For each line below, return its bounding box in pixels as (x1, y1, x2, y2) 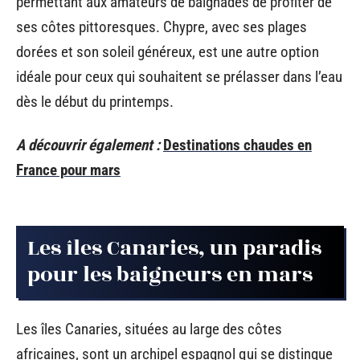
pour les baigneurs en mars (27, 259, 313, 291)
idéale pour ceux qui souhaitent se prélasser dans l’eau (16, 67, 342, 86)
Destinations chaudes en (163, 135, 312, 154)
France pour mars (16, 160, 121, 179)
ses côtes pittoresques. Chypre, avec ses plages (16, 18, 307, 36)
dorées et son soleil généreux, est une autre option (16, 43, 319, 61)
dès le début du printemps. (16, 92, 174, 111)
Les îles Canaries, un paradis (27, 232, 321, 264)
